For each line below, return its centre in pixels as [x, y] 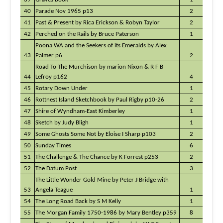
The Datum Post [56, 168]
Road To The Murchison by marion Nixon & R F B [99, 67]
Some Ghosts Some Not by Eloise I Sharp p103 [96, 134]
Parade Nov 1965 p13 [64, 11]
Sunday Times [53, 146]
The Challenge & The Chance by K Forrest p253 [97, 157]
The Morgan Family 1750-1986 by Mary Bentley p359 [106, 213]
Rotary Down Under [61, 88]
